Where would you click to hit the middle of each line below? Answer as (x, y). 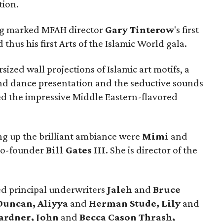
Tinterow (152, 30)
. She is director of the (152, 150)
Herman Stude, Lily (135, 203)
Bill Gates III (76, 150)
